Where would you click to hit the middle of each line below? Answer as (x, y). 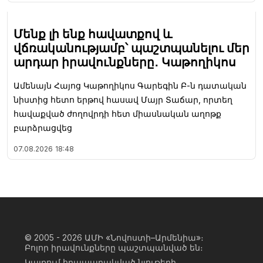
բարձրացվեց (43, 127)
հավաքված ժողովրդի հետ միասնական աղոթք (117, 113)
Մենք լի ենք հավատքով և (93, 34)
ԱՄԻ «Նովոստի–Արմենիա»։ (144, 237)
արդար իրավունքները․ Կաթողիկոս (125, 62)
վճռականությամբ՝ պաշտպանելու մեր (131, 48)
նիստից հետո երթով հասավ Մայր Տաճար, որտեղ (123, 99)
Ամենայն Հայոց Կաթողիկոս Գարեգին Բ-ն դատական (130, 85)
